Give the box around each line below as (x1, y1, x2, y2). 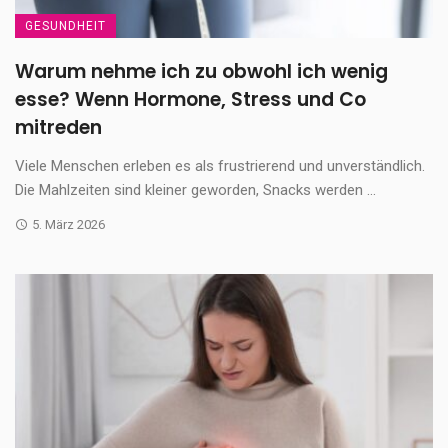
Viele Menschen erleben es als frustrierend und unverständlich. (15, 157, 425, 176)
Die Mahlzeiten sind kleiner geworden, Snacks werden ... (15, 181, 376, 200)
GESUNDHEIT (25, 19, 106, 34)
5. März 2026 (31, 217, 105, 233)
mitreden (15, 114, 102, 142)
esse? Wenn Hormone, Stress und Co (15, 86, 366, 114)
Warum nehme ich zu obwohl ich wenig (15, 58, 388, 86)
